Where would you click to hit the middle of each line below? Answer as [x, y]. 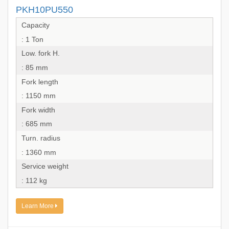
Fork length [40, 82]
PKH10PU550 [44, 10]
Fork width [38, 110]
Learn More [38, 206]
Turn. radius [41, 138]
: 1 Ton [32, 39]
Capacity [36, 25]
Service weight [45, 166]
